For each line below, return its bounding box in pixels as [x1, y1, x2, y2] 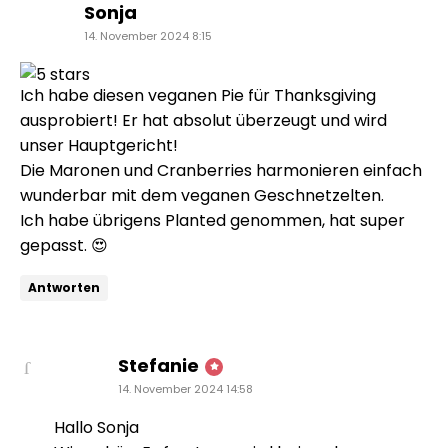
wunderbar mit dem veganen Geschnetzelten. [20, 183, 384, 207]
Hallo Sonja [54, 415, 139, 439]
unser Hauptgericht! [20, 133, 178, 157]
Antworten [28, 278, 100, 296]
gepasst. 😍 [20, 233, 108, 257]
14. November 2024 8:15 [84, 27, 212, 44]
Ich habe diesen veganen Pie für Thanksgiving [20, 83, 376, 107]
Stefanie [118, 352, 199, 378]
